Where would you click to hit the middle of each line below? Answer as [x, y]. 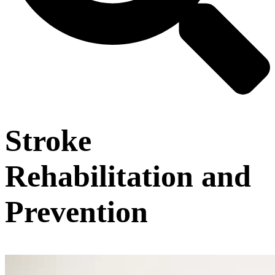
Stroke [48, 140]
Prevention [76, 211]
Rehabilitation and [128, 176]
